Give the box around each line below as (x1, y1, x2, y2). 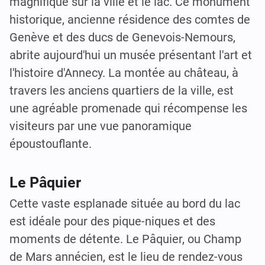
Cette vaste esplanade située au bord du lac (9, 196, 240, 211)
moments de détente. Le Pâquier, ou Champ (9, 232, 241, 247)
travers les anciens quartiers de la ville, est (9, 83, 234, 98)
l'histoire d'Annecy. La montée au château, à (9, 65, 238, 80)
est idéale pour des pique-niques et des (9, 214, 215, 229)
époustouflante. (9, 136, 92, 151)
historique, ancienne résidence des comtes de (9, 12, 250, 27)
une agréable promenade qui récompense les (9, 101, 247, 115)
